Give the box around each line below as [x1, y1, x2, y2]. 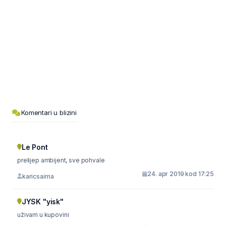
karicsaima [22, 172, 54, 180]
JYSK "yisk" [21, 197, 64, 206]
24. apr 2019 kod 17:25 [147, 170, 214, 178]
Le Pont [21, 143, 48, 151]
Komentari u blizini [21, 108, 77, 117]
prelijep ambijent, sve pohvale [17, 156, 105, 164]
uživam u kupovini [17, 211, 69, 218]
